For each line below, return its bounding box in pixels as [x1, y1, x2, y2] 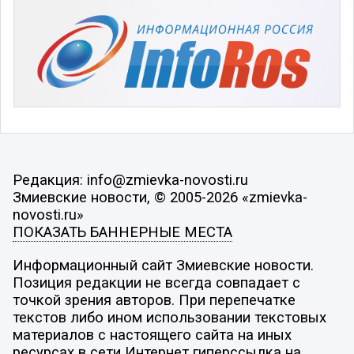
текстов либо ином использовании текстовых [12, 309, 326, 326]
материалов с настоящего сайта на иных [12, 326, 292, 344]
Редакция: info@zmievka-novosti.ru [12, 171, 248, 190]
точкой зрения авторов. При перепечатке [12, 292, 296, 309]
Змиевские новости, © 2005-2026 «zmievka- [12, 189, 307, 207]
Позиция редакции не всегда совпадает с [12, 274, 300, 292]
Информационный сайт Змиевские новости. [12, 257, 314, 274]
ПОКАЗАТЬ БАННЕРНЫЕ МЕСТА [12, 224, 232, 242]
